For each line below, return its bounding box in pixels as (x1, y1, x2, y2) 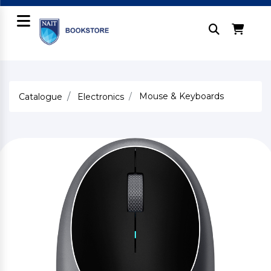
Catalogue (19, 91, 62, 102)
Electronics (77, 91, 124, 102)
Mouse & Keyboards (139, 91, 224, 102)
